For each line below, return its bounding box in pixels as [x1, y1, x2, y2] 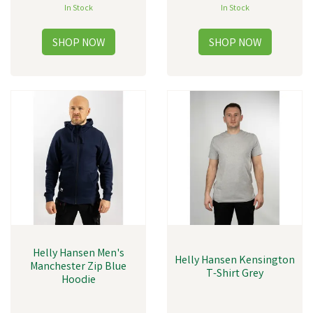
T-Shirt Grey [206, 266, 263, 282]
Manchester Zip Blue [30, 259, 126, 275]
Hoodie [61, 272, 96, 289]
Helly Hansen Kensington [175, 253, 295, 269]
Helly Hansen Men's [32, 246, 124, 262]
